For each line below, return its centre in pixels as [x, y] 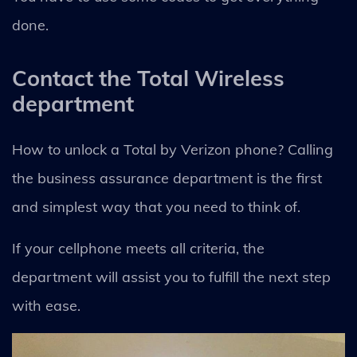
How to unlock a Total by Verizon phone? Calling [173, 149]
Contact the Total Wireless [148, 78]
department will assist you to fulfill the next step [171, 277]
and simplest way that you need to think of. [158, 206]
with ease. [48, 305]
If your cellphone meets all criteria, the [138, 248]
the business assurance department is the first [167, 178]
